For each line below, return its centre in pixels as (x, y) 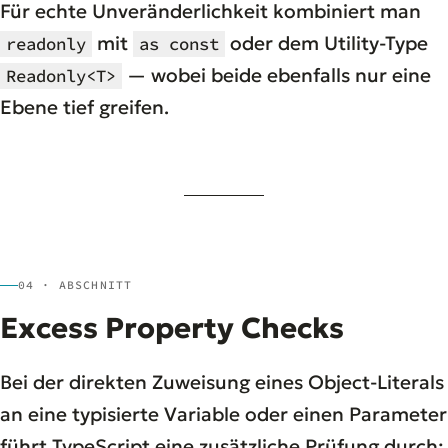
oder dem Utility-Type (326, 43)
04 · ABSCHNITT (75, 285)
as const (179, 44)
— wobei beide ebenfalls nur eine (276, 75)
